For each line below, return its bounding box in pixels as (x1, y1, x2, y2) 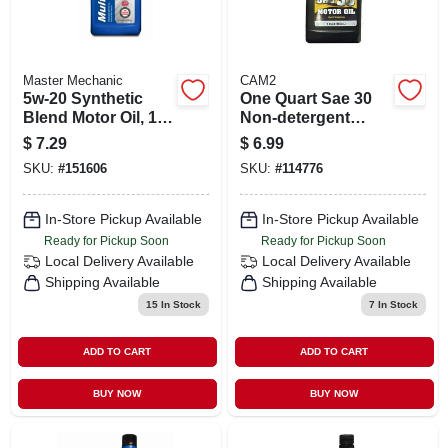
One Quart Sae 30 (239, 89, 372, 107)
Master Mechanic (22, 73, 123, 88)
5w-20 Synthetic (22, 89, 143, 107)
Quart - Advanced (22, 127, 156, 145)
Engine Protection (22, 146, 160, 164)
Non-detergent (239, 108, 350, 126)
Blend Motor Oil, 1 (22, 108, 157, 126)
